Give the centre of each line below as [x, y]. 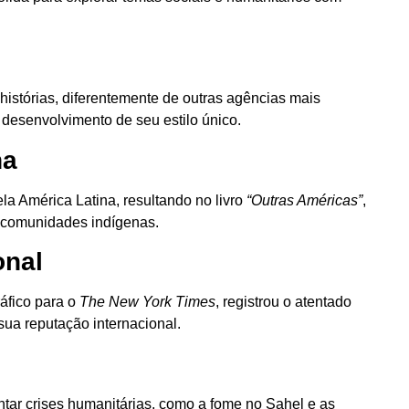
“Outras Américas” [304, 200]
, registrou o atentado [283, 302]
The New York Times [147, 302]
